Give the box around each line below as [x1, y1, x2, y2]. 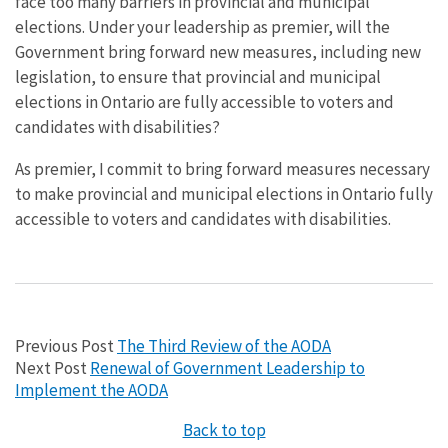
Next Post [15, 356, 90, 379]
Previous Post [15, 334, 117, 357]
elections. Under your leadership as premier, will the [15, 15, 390, 38]
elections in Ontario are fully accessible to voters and [15, 90, 394, 113]
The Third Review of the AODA [117, 334, 331, 357]
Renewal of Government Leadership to [90, 356, 365, 379]
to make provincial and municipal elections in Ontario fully [15, 182, 433, 205]
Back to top [182, 418, 266, 441]
